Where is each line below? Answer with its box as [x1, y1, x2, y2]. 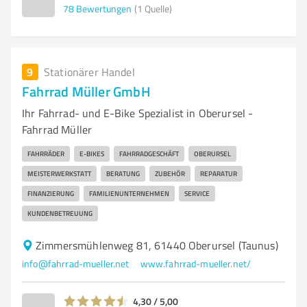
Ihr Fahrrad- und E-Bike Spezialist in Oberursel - [22, 106, 254, 121]
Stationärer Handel [44, 64, 135, 79]
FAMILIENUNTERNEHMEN [89, 188, 169, 198]
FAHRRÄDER [27, 149, 64, 158]
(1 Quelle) [134, 1, 172, 15]
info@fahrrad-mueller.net [22, 257, 130, 270]
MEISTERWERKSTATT [27, 169, 91, 178]
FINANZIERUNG [27, 188, 74, 198]
